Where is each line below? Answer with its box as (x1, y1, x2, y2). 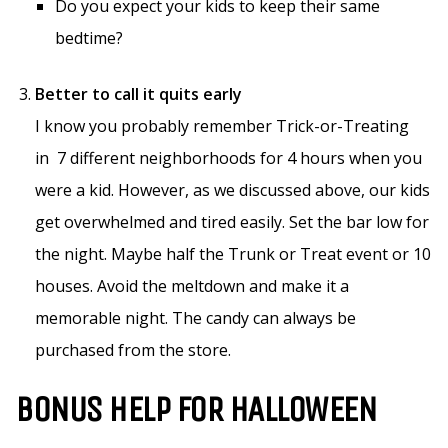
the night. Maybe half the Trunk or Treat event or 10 (35, 243, 431, 266)
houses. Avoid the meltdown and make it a (35, 275, 349, 298)
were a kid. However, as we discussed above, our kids (35, 179, 430, 202)
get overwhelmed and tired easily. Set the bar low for (35, 211, 429, 234)
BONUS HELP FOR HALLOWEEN (15, 388, 376, 432)
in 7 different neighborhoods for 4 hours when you (35, 147, 422, 170)
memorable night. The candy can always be (35, 307, 356, 330)
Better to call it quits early (35, 83, 242, 106)
